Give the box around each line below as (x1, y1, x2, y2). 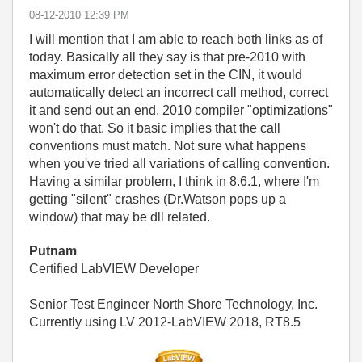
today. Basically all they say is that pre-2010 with (29, 50, 305, 64)
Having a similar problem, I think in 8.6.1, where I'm (29, 175, 319, 188)
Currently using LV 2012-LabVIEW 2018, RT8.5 (29, 315, 301, 329)
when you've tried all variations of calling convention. (29, 157, 330, 170)
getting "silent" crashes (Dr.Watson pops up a (29, 192, 286, 206)
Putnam (29, 244, 77, 258)
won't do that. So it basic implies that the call (29, 121, 280, 135)
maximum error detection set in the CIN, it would (29, 68, 302, 82)
